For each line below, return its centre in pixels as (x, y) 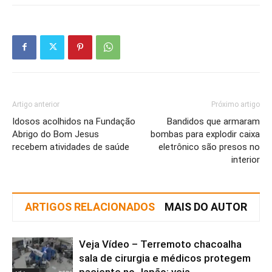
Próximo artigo (236, 104)
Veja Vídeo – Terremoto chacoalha (160, 244)
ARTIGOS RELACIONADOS (90, 206)
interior (246, 159)
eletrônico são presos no (209, 147)
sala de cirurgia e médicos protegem (165, 258)
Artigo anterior (36, 104)
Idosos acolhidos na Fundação (74, 121)
